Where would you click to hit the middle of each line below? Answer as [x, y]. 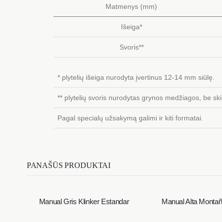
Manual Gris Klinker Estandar [84, 201]
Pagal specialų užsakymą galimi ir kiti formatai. [130, 118]
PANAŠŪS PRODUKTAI [69, 165]
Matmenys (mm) [131, 6]
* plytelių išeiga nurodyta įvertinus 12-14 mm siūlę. [136, 77]
